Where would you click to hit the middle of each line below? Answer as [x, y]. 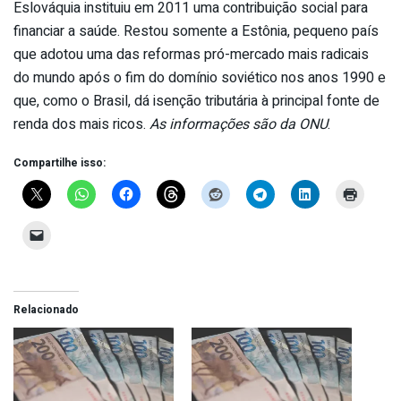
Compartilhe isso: [60, 162]
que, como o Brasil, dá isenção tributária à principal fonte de [196, 101]
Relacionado [46, 309]
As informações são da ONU [237, 124]
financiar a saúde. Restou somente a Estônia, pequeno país [196, 31]
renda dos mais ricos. [80, 124]
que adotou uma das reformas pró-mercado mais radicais [191, 54]
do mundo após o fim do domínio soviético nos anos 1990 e [200, 77]
